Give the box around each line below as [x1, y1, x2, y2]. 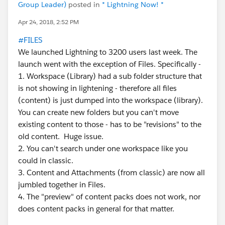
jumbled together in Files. [18, 180, 105, 189]
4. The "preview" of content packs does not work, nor [18, 192, 200, 201]
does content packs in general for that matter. [18, 204, 174, 213]
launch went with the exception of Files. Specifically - [18, 59, 201, 69]
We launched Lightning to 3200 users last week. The [18, 47, 197, 57]
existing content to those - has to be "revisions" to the [18, 120, 201, 129]
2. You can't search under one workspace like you [18, 144, 188, 153]
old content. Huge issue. [18, 132, 103, 141]
